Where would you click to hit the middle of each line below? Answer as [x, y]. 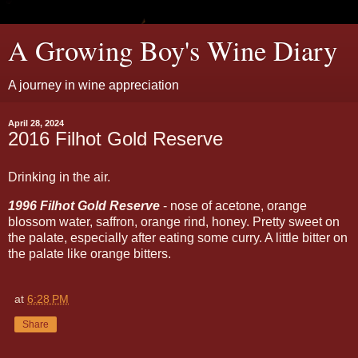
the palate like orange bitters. [89, 253]
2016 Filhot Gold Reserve [115, 139]
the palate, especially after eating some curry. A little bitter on [178, 237]
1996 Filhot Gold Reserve [84, 205]
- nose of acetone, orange [233, 205]
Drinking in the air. [59, 177]
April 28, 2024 [36, 123]
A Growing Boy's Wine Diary [173, 50]
